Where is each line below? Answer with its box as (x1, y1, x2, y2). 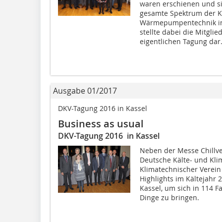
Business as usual (58, 117, 144, 131)
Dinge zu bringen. (139, 193, 199, 203)
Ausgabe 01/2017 (53, 85, 117, 97)
